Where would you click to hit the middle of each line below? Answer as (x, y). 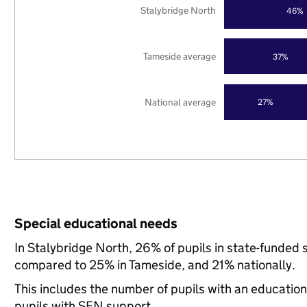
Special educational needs (96, 223)
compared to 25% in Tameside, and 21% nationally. (155, 265)
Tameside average (180, 56)
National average (181, 102)
